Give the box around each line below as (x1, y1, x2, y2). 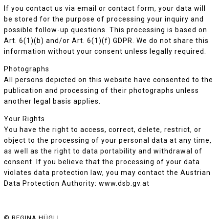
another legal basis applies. (4, 97, 101, 105)
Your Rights (4, 115, 45, 123)
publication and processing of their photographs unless (4, 87, 199, 94)
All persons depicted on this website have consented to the (4, 76, 213, 84)
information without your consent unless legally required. (4, 47, 206, 55)
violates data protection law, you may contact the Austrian (4, 169, 211, 176)
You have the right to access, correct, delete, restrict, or (4, 126, 201, 133)
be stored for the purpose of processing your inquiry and (4, 15, 204, 23)
